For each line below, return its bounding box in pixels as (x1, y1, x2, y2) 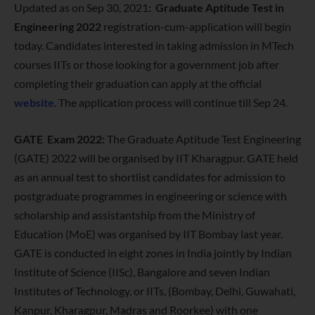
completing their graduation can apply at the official (14, 76, 262, 90)
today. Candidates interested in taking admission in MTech (14, 38, 294, 52)
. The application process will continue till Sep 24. (54, 95, 288, 109)
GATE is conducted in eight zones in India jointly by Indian (14, 245, 292, 259)
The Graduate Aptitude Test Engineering (107, 131, 301, 146)
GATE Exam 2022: (14, 131, 105, 146)
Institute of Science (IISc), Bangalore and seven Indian (14, 264, 270, 278)
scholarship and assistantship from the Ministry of (14, 207, 255, 221)
